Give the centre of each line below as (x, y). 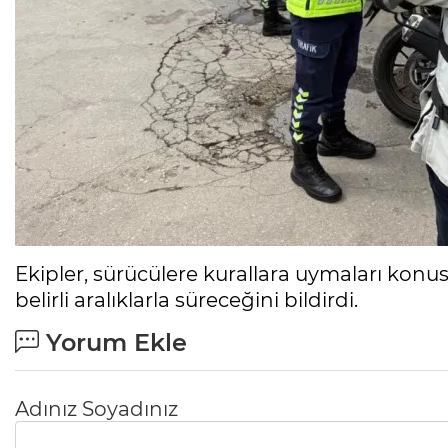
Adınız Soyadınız (96, 409)
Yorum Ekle (113, 343)
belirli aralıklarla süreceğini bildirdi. (186, 300)
